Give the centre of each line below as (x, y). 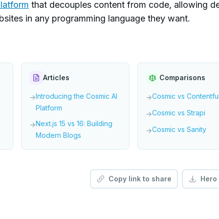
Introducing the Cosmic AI (76, 96)
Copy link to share (140, 179)
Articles (56, 77)
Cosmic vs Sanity (179, 129)
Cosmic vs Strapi (179, 113)
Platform (49, 108)
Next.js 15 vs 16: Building (74, 123)
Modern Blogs (58, 135)
